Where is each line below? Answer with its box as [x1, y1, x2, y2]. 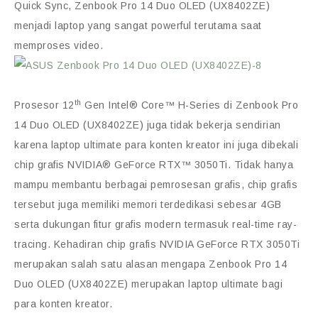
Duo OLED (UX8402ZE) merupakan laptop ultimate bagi [14, 278, 283, 290]
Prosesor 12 [14, 99, 75, 111]
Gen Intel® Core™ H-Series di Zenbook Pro [81, 99, 298, 111]
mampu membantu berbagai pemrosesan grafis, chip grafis [14, 179, 297, 191]
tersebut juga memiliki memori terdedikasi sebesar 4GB [14, 199, 282, 211]
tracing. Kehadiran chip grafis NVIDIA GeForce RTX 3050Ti [14, 238, 300, 251]
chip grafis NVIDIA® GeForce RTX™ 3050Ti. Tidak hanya [14, 159, 293, 171]
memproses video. [14, 40, 103, 52]
